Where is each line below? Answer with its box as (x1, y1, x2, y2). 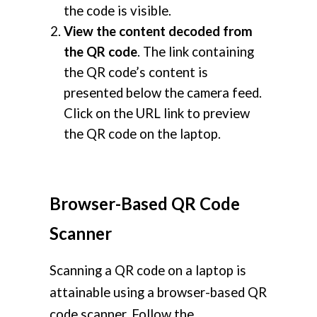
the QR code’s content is (64, 64, 208, 81)
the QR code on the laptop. (64, 126, 221, 142)
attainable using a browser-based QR (50, 284, 267, 301)
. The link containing (137, 44, 254, 60)
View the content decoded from (64, 23, 253, 40)
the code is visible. (64, 3, 171, 19)
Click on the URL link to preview (64, 105, 250, 122)
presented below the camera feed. (64, 85, 262, 101)
